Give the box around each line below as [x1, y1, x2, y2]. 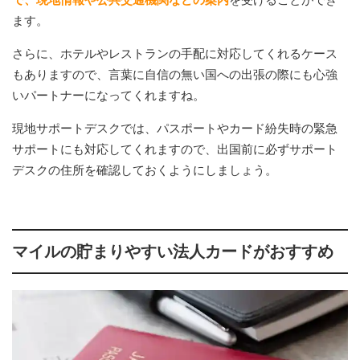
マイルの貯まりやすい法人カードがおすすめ [12, 242, 333, 260]
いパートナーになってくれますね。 [12, 88, 205, 102]
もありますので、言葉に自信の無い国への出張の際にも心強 [12, 67, 337, 81]
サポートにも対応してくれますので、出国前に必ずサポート [12, 141, 337, 156]
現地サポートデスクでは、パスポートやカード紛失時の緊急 [12, 121, 337, 135]
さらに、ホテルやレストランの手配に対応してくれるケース [12, 46, 337, 60]
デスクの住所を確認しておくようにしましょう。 [12, 162, 277, 177]
